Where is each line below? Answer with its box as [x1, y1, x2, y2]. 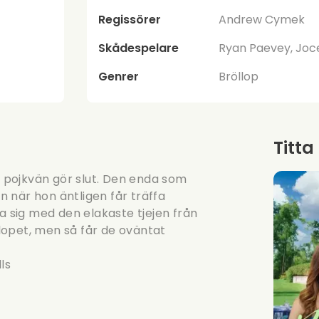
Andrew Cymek [219, 11, 305, 28]
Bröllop [219, 68, 259, 85]
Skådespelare [98, 39, 179, 56]
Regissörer [98, 11, 161, 28]
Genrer [98, 68, 139, 85]
